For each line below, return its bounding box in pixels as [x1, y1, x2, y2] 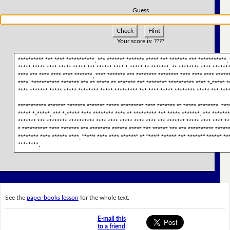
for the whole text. [78, 194, 129, 201]
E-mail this [97, 216, 126, 222]
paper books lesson [26, 194, 79, 201]
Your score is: [117, 37, 153, 44]
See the [5, 194, 27, 201]
